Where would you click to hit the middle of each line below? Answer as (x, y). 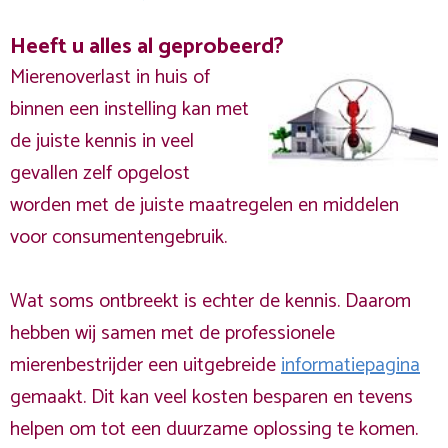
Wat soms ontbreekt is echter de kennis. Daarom (210, 301)
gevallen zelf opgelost (100, 173)
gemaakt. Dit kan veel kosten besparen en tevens (211, 397)
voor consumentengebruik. (118, 237)
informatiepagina (350, 365)
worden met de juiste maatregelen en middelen (204, 205)
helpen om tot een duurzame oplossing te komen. (214, 429)
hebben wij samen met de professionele (172, 333)
